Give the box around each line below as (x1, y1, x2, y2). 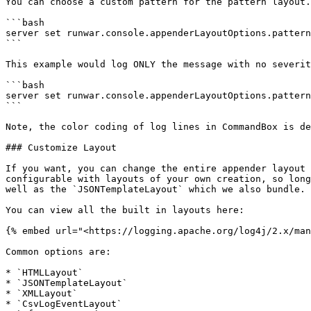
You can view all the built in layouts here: (6, 205, 244, 215)
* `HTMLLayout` (6, 267, 83, 278)
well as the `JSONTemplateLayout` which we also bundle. (6, 184, 305, 194)
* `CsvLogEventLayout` (6, 299, 122, 309)
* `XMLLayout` (6, 288, 78, 299)
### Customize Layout (6, 142, 117, 153)
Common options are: (6, 246, 111, 257)
